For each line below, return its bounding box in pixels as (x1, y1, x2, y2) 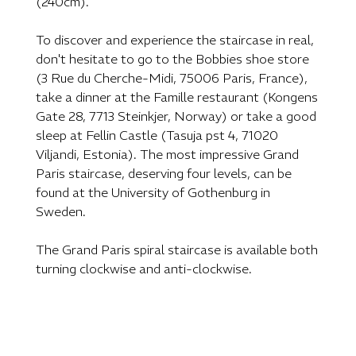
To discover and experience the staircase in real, (36, 31, 314, 48)
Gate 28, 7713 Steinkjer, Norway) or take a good (36, 107, 316, 124)
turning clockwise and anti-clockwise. (36, 260, 252, 277)
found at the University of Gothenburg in (36, 184, 270, 200)
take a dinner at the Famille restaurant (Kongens (36, 88, 318, 105)
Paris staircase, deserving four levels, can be (36, 164, 292, 181)
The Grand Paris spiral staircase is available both (36, 241, 318, 257)
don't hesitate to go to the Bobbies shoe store (36, 50, 309, 67)
